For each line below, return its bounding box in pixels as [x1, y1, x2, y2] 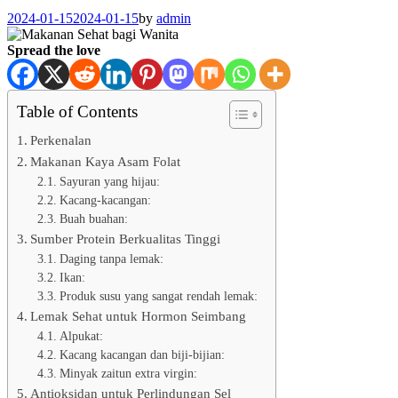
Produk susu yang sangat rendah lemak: [59, 289, 258, 303]
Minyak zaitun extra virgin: [59, 366, 197, 380]
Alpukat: [59, 329, 103, 343]
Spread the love [7, 42, 100, 58]
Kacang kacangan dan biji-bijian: [59, 347, 225, 362]
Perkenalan [30, 131, 92, 147]
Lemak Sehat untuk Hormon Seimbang [30, 307, 247, 323]
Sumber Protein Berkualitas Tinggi [30, 230, 221, 246]
